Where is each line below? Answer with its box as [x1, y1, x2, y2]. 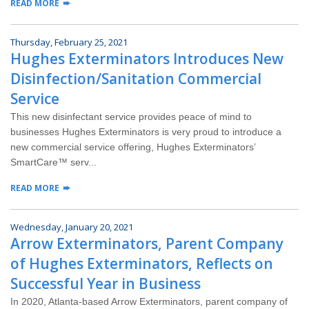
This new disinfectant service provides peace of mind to [10, 111, 252, 123]
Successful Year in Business [10, 274, 201, 294]
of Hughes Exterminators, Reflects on [10, 254, 273, 274]
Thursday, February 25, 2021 [10, 36, 128, 49]
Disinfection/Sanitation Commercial [10, 69, 261, 89]
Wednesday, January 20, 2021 [10, 221, 133, 234]
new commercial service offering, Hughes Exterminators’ [10, 141, 255, 153]
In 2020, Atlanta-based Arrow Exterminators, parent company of [10, 296, 288, 308]
